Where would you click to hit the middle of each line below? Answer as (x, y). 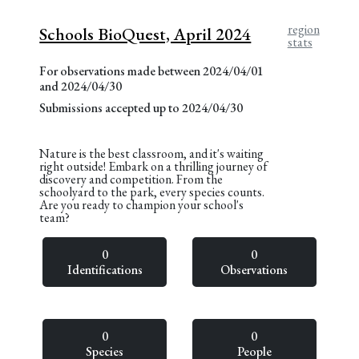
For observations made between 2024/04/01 (152, 71)
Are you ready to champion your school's (142, 204)
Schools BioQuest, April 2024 (145, 33)
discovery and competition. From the (131, 179)
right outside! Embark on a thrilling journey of (154, 166)
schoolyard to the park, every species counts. (152, 192)
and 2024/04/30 (81, 86)
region (303, 29)
